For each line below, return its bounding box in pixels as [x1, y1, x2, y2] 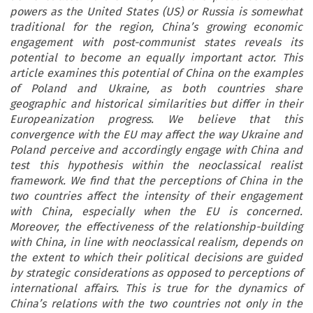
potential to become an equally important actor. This [10, 51, 303, 65]
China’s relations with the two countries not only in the [10, 297, 303, 311]
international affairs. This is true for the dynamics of [10, 282, 303, 296]
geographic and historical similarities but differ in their [10, 97, 303, 111]
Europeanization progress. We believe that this [10, 112, 303, 126]
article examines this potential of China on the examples [10, 66, 303, 80]
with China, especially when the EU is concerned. [10, 205, 303, 219]
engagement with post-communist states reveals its [10, 36, 303, 50]
